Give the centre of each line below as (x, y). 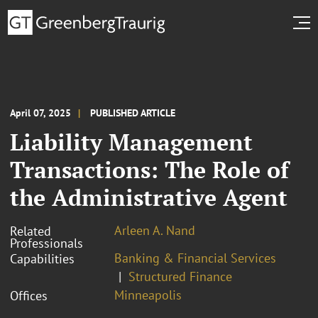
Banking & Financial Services (195, 258)
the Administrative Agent (149, 197)
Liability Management (131, 142)
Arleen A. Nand (155, 230)
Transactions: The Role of (149, 169)
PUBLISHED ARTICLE (133, 113)
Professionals (46, 243)
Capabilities (42, 258)
